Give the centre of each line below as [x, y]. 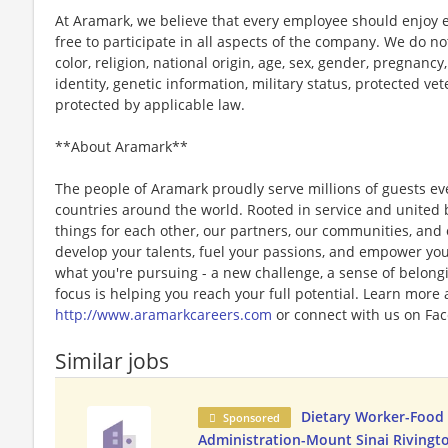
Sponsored [252, 417]
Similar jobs [112, 361]
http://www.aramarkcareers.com [163, 314]
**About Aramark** [121, 146]
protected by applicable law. [150, 104]
